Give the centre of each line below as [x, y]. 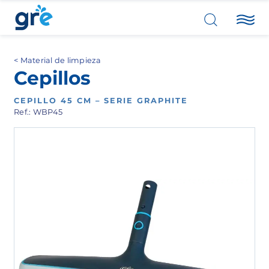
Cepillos [53, 78]
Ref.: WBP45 [38, 112]
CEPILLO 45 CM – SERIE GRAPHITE [101, 100]
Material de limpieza [61, 61]
